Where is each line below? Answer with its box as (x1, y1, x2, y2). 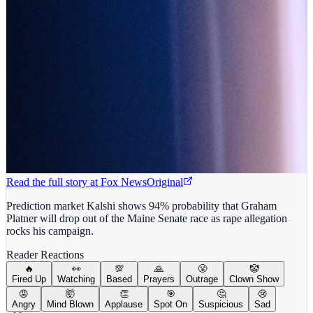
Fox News (101, 175, 147, 188)
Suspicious (198, 298, 243, 310)
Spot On (154, 298, 187, 310)
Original (147, 175, 183, 188)
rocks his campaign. (6, 224, 94, 237)
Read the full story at (6, 175, 98, 188)
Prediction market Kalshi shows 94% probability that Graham (6, 199, 277, 212)
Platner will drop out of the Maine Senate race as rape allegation (6, 212, 287, 224)
